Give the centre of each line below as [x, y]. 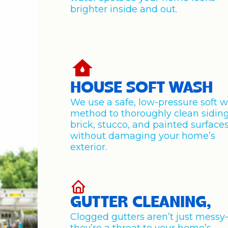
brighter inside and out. [124, 9]
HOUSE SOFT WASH [142, 89]
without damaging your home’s [143, 136]
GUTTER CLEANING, [141, 203]
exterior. [89, 147]
